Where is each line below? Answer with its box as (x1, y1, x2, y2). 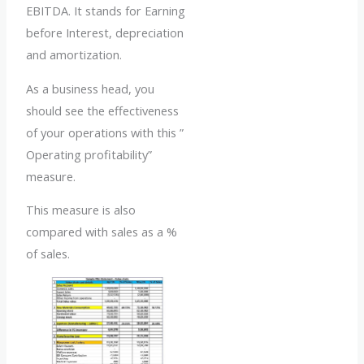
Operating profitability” (26, 145, 153, 162)
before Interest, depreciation (26, 24, 184, 41)
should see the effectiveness (26, 102, 180, 119)
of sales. (26, 245, 71, 262)
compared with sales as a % (26, 223, 178, 240)
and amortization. (26, 46, 123, 63)
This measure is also (26, 201, 136, 219)
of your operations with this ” (26, 123, 184, 141)
